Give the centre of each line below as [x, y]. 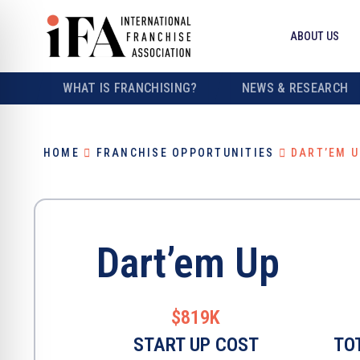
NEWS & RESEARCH [295, 88]
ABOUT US [314, 36]
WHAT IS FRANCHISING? [130, 88]
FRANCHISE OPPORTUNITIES [185, 153]
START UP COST [196, 345]
